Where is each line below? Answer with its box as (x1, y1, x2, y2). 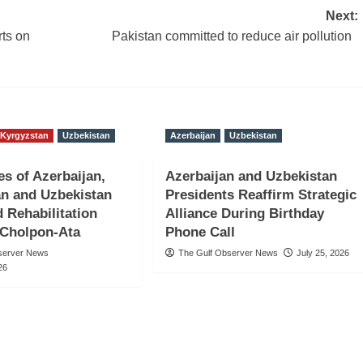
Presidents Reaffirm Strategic (164, 187, 357, 203)
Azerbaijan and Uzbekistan (164, 169, 337, 185)
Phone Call (164, 224, 235, 241)
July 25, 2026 (296, 248, 349, 258)
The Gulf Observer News (177, 248, 278, 258)
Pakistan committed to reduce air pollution (111, 29, 358, 44)
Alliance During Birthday (164, 206, 324, 222)
